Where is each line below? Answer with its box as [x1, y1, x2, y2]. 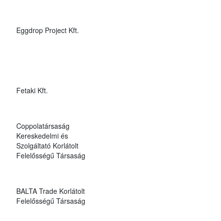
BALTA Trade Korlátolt [16, 185, 85, 196]
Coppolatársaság [16, 120, 70, 131]
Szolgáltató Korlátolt [16, 140, 78, 150]
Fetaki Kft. [16, 85, 48, 95]
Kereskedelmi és [16, 130, 68, 141]
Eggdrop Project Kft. [16, 25, 79, 35]
